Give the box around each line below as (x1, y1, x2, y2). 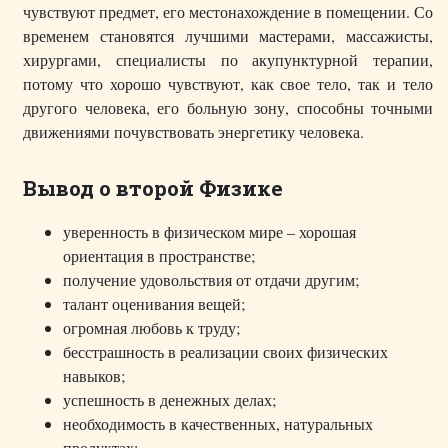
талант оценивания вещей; (63, 293, 245, 315)
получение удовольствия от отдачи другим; (63, 269, 359, 291)
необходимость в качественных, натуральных (63, 413, 373, 435)
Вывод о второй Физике (23, 174, 283, 203)
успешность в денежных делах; (63, 389, 276, 411)
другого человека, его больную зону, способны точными (23, 97, 433, 119)
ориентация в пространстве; (63, 245, 255, 267)
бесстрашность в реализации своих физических (63, 341, 388, 363)
